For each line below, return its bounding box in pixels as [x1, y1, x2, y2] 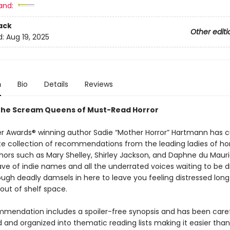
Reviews [84, 79, 113, 89]
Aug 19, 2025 [6, 32, 49, 43]
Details [44, 79, 68, 89]
